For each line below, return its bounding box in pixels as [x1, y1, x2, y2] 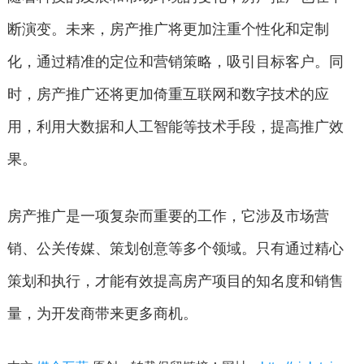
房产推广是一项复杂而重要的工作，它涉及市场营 [6, 207, 329, 224]
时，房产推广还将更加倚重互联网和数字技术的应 [6, 85, 329, 102]
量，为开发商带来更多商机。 [6, 305, 197, 322]
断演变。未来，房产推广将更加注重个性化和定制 [6, 20, 329, 37]
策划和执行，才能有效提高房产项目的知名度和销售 [6, 272, 344, 289]
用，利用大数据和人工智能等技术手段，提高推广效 [6, 118, 344, 135]
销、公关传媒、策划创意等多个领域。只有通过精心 [6, 240, 344, 257]
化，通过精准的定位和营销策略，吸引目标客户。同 [6, 53, 344, 70]
